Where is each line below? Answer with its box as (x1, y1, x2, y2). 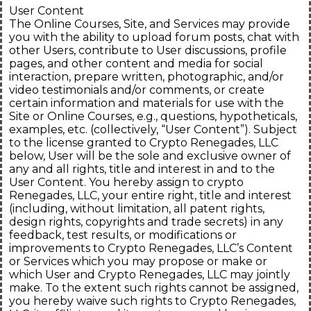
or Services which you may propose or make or (9, 255, 267, 269)
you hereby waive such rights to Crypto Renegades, (9, 294, 296, 308)
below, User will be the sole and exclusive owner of (9, 149, 291, 163)
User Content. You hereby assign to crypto (9, 176, 244, 190)
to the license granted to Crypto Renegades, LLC (9, 136, 278, 150)
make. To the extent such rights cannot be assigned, (9, 281, 299, 295)
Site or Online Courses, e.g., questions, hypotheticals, (9, 110, 297, 124)
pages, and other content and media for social (9, 57, 263, 71)
